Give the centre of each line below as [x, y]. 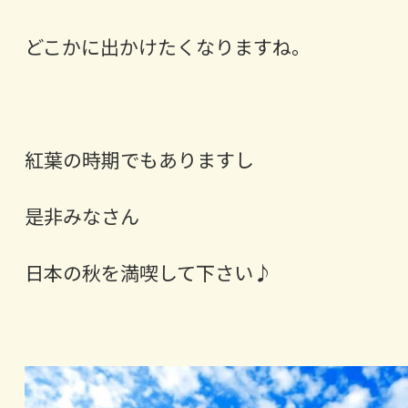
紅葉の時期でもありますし [139, 160]
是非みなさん [82, 216]
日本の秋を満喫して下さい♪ [148, 273]
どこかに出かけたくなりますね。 [167, 47]
